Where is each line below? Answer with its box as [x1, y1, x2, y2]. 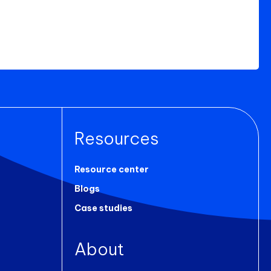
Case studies [74, 203, 132, 214]
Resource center [74, 164, 149, 175]
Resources [74, 128, 158, 149]
